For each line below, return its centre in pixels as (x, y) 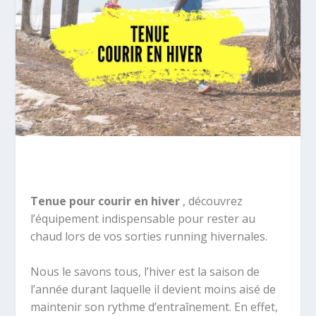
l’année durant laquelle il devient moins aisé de (153, 290)
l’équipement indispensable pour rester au (142, 218)
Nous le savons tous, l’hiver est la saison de (145, 272)
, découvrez (212, 201)
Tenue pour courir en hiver (106, 201)
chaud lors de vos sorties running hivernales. (148, 236)
